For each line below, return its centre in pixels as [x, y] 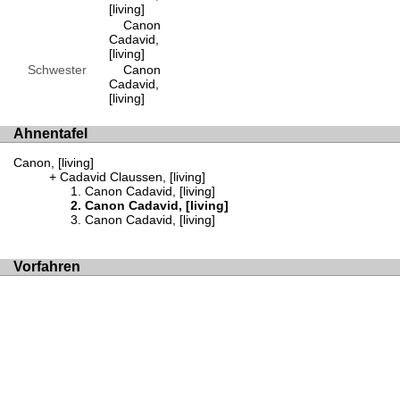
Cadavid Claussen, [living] [133, 177]
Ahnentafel [50, 133]
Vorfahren [47, 266]
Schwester [50, 70]
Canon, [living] [54, 163]
